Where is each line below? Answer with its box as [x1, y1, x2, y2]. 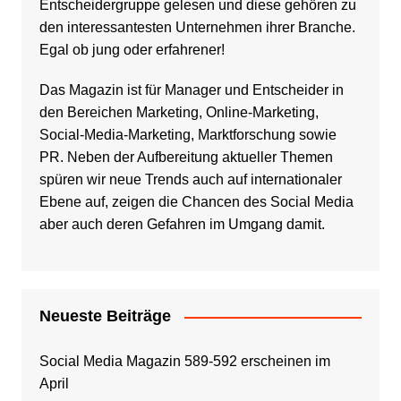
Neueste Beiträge [38, 307, 171, 326]
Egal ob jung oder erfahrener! [38, 42, 225, 58]
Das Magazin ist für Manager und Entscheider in [38, 82, 344, 98]
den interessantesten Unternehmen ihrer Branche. [38, 20, 355, 36]
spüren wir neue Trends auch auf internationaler [38, 172, 342, 188]
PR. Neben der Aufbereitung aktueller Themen [38, 149, 333, 166]
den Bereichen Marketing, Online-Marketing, [38, 105, 319, 121]
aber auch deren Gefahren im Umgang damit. [38, 217, 325, 233]
